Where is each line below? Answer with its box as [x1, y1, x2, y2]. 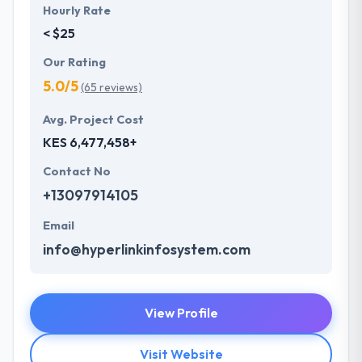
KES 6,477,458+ [43, 134, 137, 151]
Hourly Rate [43, 3, 111, 19]
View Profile [144, 305, 218, 322]
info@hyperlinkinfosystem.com [43, 240, 250, 259]
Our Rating [43, 55, 106, 70]
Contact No [43, 164, 111, 179]
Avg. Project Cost [43, 112, 144, 128]
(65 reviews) [81, 80, 142, 95]
